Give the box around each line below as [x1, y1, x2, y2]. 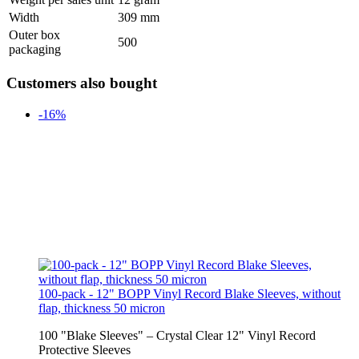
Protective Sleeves [38, 342, 131, 357]
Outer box [9, 28, 60, 42]
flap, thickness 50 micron [38, 301, 165, 315]
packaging [9, 42, 61, 57]
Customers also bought [6, 74, 157, 91]
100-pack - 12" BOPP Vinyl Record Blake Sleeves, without [38, 286, 341, 301]
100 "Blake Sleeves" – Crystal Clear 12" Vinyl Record [38, 328, 316, 342]
